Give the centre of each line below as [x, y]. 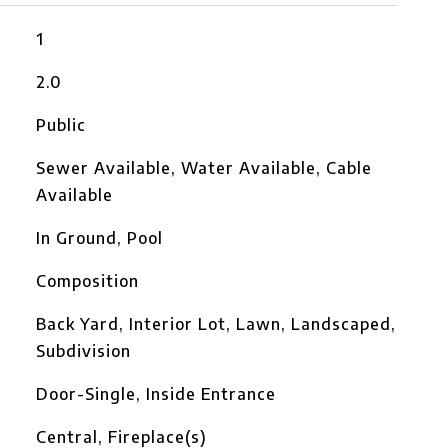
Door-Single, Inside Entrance [155, 394]
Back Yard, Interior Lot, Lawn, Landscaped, [215, 324]
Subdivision [83, 351]
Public [60, 125]
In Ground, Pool [99, 238]
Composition [87, 281]
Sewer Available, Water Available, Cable [203, 168]
